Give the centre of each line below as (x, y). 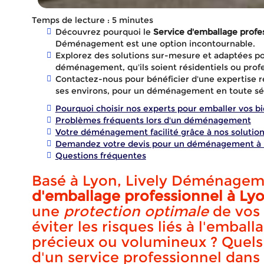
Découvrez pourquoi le (104, 32)
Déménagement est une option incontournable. (155, 44)
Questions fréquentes (100, 156)
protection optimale (136, 211)
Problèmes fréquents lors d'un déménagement (153, 120)
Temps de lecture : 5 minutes (92, 20)
